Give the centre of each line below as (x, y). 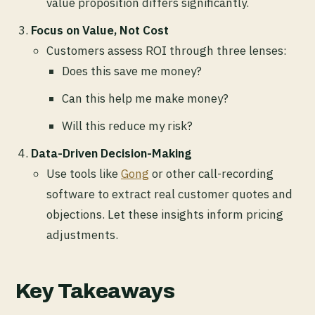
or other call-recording (211, 174)
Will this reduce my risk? (127, 126)
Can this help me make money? (145, 99)
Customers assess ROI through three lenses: (167, 51)
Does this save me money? (132, 71)
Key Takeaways (95, 291)
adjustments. (82, 235)
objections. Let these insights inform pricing (165, 215)
